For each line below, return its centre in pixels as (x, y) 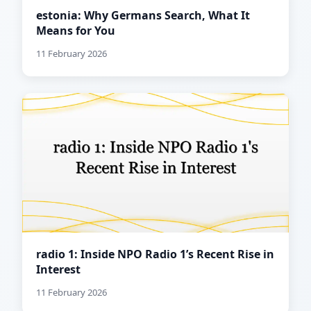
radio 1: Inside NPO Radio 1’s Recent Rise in (155, 254)
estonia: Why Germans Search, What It (143, 16)
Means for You (76, 31)
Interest (58, 270)
